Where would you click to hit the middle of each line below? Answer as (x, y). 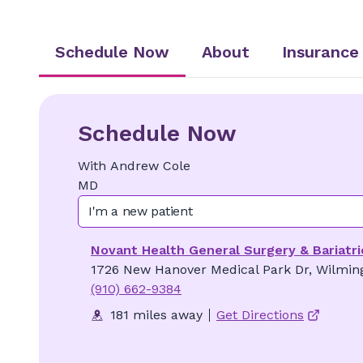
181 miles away (156, 315)
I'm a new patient (141, 211)
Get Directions (260, 315)
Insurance (320, 52)
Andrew (135, 166)
